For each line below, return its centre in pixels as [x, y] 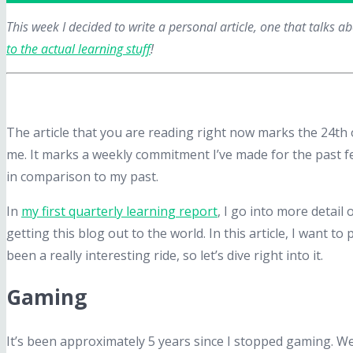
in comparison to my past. [82, 176]
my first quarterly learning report [119, 211]
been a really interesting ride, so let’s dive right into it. [165, 255]
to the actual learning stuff [78, 48]
